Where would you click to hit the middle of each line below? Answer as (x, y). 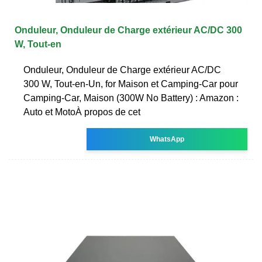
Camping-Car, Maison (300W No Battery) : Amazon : (131, 98)
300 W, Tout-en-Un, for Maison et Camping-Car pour (131, 84)
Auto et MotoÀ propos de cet (82, 112)
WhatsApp (167, 139)
